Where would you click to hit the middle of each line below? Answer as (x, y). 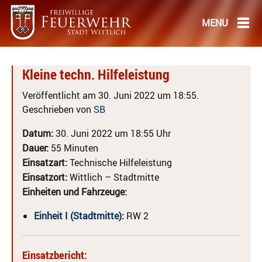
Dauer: (35, 148)
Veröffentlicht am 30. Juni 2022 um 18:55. (111, 95)
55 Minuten (73, 148)
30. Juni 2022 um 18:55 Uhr (112, 133)
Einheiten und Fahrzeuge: (75, 192)
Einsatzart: (45, 163)
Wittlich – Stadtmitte (113, 177)
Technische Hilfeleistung (120, 163)
